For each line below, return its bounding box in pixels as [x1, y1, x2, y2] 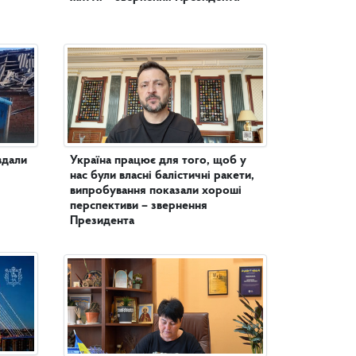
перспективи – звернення [70, 199, 207, 212]
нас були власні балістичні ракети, [70, 169, 254, 182]
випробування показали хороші [70, 184, 242, 197]
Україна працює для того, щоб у [70, 154, 246, 167]
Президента [70, 215, 134, 227]
